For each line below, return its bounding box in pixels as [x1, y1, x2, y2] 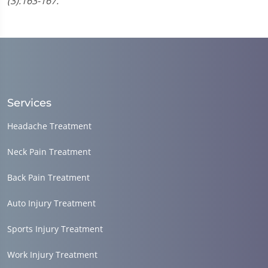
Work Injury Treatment [7, 248, 98, 260]
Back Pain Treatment [7, 171, 90, 183]
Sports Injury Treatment [7, 223, 103, 234]
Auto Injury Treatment [7, 197, 96, 209]
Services [7, 96, 51, 109]
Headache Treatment [7, 120, 92, 132]
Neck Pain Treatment [7, 145, 91, 157]
